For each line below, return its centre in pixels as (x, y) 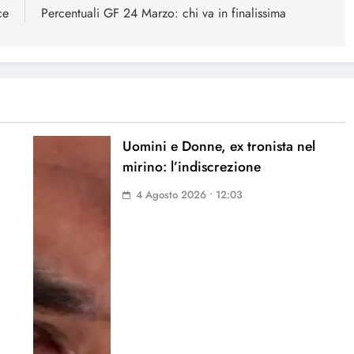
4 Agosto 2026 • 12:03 (190, 194)
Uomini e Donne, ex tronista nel (219, 146)
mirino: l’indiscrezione (192, 166)
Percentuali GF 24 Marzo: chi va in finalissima (163, 13)
